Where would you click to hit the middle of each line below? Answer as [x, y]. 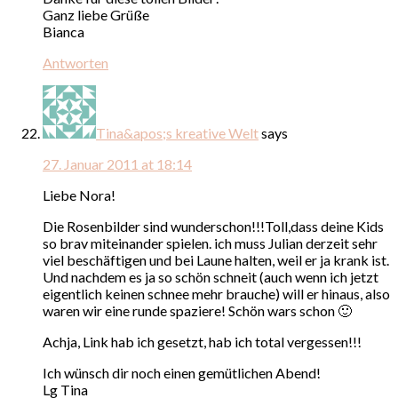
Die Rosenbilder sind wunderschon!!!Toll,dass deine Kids [213, 226]
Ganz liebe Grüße [96, 14]
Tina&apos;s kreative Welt [177, 132]
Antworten [76, 62]
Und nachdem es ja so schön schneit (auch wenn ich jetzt [211, 276]
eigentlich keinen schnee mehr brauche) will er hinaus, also [216, 293]
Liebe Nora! [79, 195]
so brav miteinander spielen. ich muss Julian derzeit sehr [210, 243]
